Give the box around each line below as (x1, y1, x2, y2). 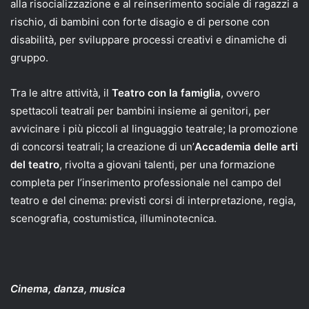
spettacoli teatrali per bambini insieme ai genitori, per (10, 103, 270, 117)
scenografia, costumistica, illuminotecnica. (10, 211, 217, 225)
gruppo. (10, 50, 48, 64)
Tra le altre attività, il (10, 86, 112, 99)
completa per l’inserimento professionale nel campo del (10, 175, 281, 189)
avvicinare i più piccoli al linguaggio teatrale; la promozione (10, 121, 298, 135)
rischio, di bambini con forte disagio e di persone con (10, 14, 270, 28)
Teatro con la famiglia (112, 86, 221, 99)
